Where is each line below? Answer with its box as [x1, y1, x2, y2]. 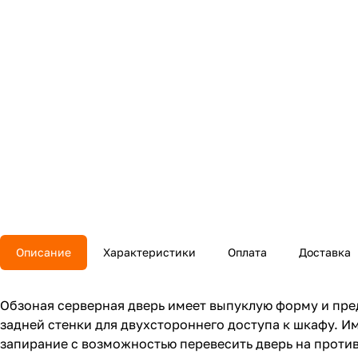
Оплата [228, 245, 267, 260]
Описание [16, 245, 71, 260]
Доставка [299, 245, 351, 260]
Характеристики [103, 245, 196, 260]
